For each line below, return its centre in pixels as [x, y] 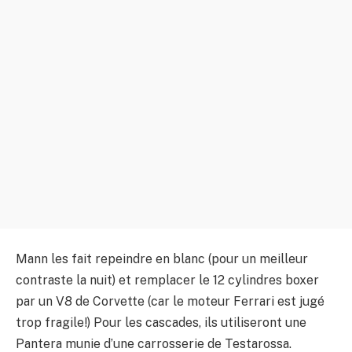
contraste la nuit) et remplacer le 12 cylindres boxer [167, 280]
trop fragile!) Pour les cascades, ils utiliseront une [161, 322]
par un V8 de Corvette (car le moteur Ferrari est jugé [170, 301]
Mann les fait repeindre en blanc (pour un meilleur [162, 258]
